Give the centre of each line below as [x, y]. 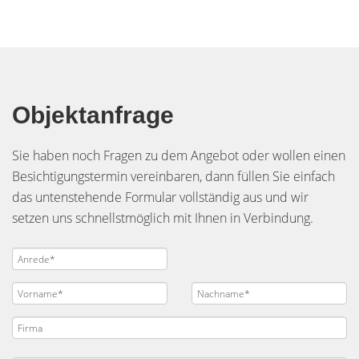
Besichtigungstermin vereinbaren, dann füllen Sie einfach [173, 176]
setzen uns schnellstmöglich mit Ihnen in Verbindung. [163, 218]
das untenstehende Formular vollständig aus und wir [160, 197]
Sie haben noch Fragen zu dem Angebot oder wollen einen [179, 155]
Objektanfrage [93, 115]
